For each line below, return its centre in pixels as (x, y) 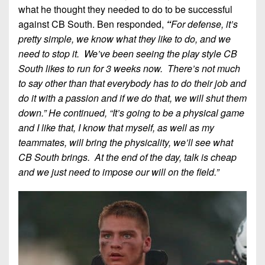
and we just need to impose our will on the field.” (119, 172)
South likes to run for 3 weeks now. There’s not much (129, 68)
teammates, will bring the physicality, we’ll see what (126, 142)
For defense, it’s (204, 24)
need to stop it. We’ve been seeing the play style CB (128, 53)
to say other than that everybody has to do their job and (132, 83)
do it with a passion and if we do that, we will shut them (132, 98)
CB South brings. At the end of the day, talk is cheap (127, 157)
